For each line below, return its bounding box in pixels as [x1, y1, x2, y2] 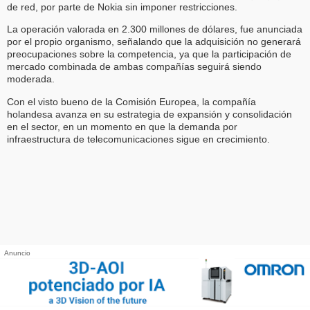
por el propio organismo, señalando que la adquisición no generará [7, 36, 301, 48]
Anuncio [4, 248, 30, 257]
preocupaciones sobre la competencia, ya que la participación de [7, 48, 291, 60]
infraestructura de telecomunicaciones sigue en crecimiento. [7, 133, 270, 145]
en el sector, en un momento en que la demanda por [7, 120, 237, 132]
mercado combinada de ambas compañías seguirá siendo [7, 61, 262, 73]
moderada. [7, 73, 55, 85]
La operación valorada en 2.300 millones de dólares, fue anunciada [7, 24, 302, 35]
